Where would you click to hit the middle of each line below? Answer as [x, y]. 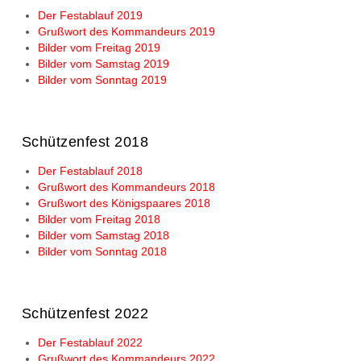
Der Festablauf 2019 [90, 16]
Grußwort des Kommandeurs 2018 [126, 187]
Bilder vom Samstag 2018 [103, 236]
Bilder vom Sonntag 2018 [102, 252]
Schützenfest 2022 [85, 313]
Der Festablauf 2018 [90, 171]
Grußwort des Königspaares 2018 [124, 203]
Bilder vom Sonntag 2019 [102, 80]
